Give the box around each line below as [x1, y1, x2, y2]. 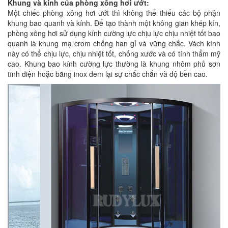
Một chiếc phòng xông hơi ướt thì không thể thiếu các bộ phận [8, 7, 220, 18]
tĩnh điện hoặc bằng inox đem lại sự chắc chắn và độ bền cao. [8, 68, 208, 79]
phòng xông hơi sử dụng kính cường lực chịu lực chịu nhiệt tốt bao [8, 27, 220, 38]
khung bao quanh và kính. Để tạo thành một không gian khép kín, [8, 17, 220, 28]
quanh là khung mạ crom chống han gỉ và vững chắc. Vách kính [8, 38, 220, 48]
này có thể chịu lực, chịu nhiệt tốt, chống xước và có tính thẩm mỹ [8, 48, 220, 59]
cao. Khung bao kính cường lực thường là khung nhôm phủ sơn [8, 58, 220, 69]
